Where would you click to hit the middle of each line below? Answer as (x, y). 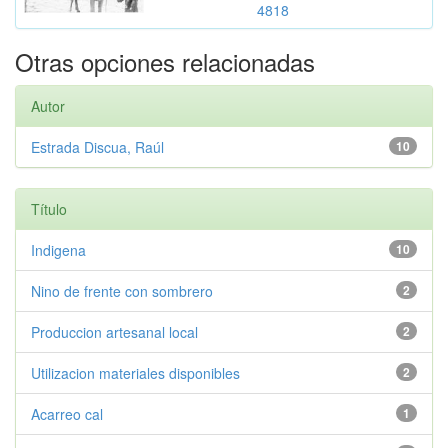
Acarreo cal (67, 414)
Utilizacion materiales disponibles (135, 373)
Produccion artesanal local (114, 332)
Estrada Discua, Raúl (97, 147)
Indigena (58, 250)
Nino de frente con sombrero (122, 291)
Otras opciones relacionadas (165, 61)
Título (49, 209)
